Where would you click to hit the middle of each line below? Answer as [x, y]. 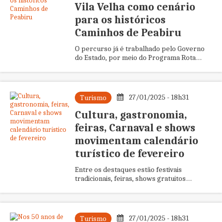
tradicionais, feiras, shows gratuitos [130, 178]
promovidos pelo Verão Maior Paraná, [134, 187]
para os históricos [120, 20]
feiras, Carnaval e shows [135, 128]
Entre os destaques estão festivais [128, 169]
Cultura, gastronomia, [131, 115]
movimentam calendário [136, 141]
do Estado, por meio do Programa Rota [135, 57]
